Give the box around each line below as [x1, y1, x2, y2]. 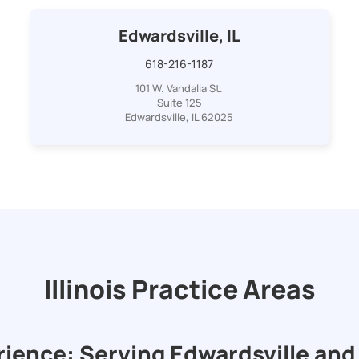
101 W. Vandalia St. [135, 81, 224, 95]
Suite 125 [156, 95, 202, 110]
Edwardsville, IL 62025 [125, 110, 234, 124]
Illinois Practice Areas [43, 272, 316, 307]
